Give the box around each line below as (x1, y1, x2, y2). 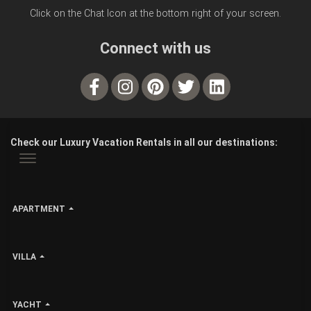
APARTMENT (12, 203, 65, 214)
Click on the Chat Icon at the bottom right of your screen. (30, 7, 281, 19)
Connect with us (100, 39, 211, 57)
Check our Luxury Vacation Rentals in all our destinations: (10, 136, 278, 148)
